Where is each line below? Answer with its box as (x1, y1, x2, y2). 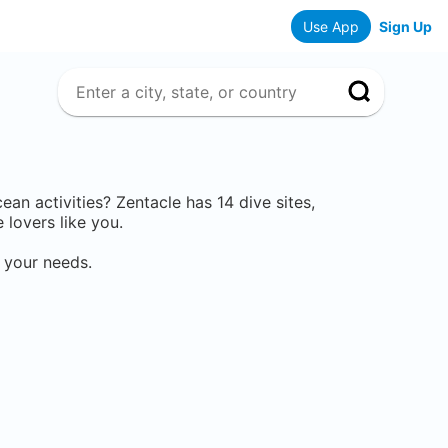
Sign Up (379, 17, 432, 35)
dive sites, (234, 192, 315, 213)
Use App (303, 17, 359, 35)
